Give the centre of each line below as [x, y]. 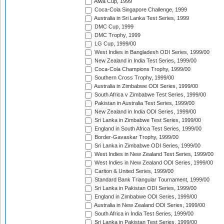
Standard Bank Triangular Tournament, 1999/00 [151, 180]
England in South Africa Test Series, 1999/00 [147, 129]
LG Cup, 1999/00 [114, 44]
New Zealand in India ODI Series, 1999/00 [144, 112]
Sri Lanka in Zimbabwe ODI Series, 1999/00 [147, 146]
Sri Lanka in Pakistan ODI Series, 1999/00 [145, 188]
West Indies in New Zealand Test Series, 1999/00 [153, 154]
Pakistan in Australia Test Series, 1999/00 [144, 103]
